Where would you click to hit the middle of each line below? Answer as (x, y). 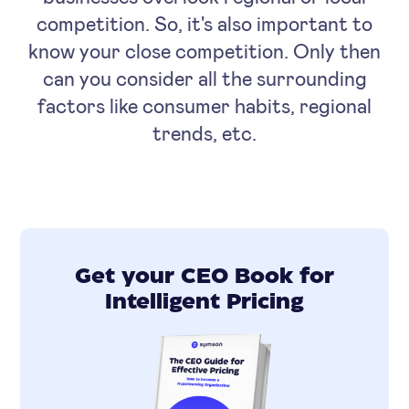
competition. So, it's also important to (204, 22)
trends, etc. (204, 132)
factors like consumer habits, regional (204, 105)
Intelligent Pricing (204, 302)
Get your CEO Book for (204, 277)
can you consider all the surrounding (204, 77)
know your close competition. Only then (204, 50)
